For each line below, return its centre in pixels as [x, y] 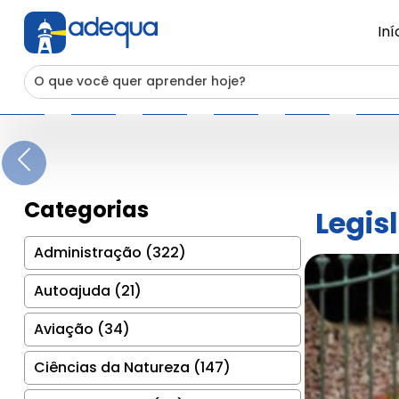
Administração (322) [110, 252]
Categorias [86, 209]
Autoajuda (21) [88, 290]
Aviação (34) [82, 329]
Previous [67, 155]
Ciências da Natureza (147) [132, 367]
